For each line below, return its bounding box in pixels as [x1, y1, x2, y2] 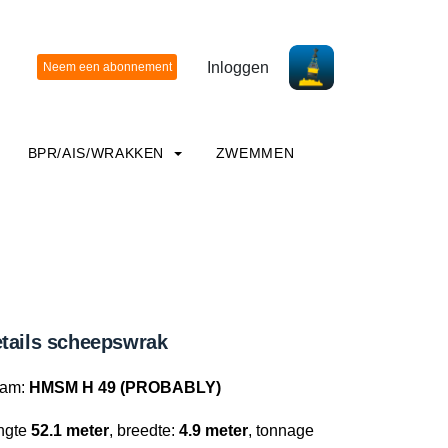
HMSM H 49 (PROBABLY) [29, 379, 221, 396]
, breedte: [109, 422, 179, 439]
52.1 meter [31, 422, 109, 439]
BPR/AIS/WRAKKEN [27, 145, 169, 161]
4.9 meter [179, 422, 248, 439]
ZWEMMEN [215, 145, 295, 161]
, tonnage [248, 422, 314, 439]
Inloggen [207, 58, 269, 76]
